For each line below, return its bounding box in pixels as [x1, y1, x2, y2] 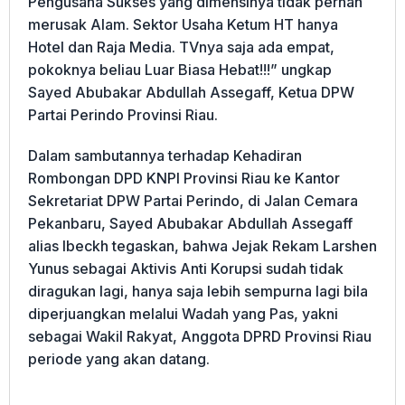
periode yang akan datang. [28, 350, 210, 369]
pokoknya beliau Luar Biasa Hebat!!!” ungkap [28, 61, 332, 80]
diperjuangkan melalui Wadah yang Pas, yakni [28, 305, 338, 324]
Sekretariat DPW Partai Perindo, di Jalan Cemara [28, 192, 358, 211]
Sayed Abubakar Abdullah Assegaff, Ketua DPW [28, 83, 354, 102]
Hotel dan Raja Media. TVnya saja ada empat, [28, 38, 334, 57]
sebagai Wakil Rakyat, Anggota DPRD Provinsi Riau [28, 327, 372, 346]
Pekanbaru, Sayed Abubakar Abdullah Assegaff [28, 214, 353, 233]
